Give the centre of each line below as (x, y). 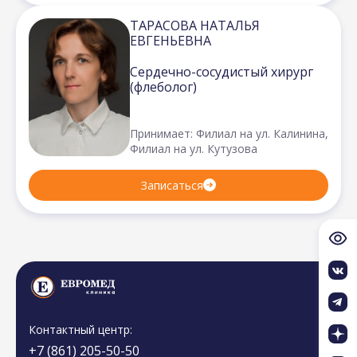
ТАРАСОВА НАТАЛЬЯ (195, 25)
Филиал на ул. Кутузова (194, 148)
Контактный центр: (80, 330)
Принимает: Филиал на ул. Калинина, (229, 133)
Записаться (172, 185)
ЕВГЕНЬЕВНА (171, 40)
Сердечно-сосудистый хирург (222, 71)
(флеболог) (163, 86)
